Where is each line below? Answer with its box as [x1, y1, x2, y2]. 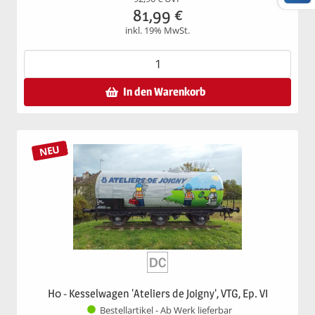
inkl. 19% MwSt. [125, 24, 190, 37]
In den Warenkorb [123, 84, 205, 98]
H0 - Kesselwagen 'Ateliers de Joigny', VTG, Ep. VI [47, 286, 268, 300]
